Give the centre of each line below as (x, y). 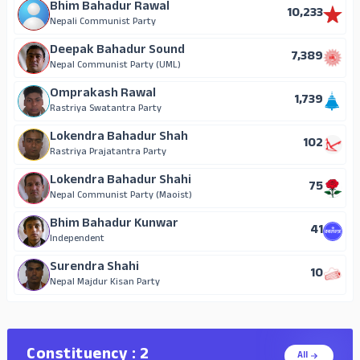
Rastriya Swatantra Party (106, 110)
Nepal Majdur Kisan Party (105, 283)
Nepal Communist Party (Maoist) (121, 196)
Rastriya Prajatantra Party (108, 153)
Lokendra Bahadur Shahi (121, 182)
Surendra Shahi (94, 268)
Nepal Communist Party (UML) (115, 66)
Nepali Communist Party (103, 23)
